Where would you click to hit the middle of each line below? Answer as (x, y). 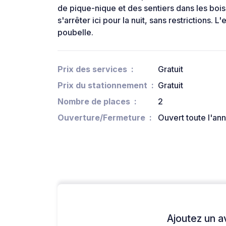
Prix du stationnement (102, 86)
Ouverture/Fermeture (101, 118)
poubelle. (75, 33)
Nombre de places (94, 102)
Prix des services (92, 69)
